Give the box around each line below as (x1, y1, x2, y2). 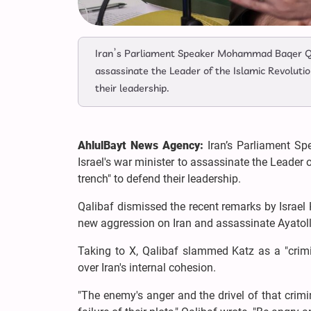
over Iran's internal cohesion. (78, 261, 216, 275)
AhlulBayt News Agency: (78, 139, 208, 153)
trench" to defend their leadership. (78, 172, 241, 186)
